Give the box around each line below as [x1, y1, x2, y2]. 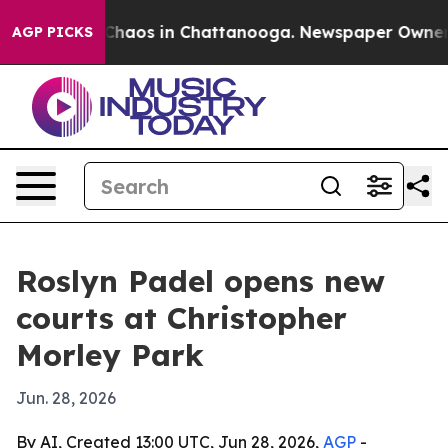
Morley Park [16, 336, 204, 374]
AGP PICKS [12, 23, 93, 41]
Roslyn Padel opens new [16, 262, 385, 300]
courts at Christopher [16, 299, 347, 337]
